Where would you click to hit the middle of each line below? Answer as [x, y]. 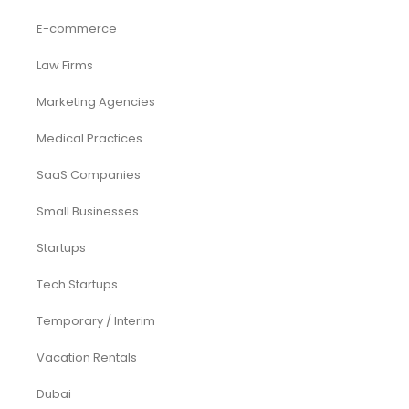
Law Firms [65, 65]
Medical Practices [89, 138]
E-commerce [77, 29]
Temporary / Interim [96, 321]
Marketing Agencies [96, 102]
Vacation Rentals [87, 357]
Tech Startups [77, 284]
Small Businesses [88, 211]
